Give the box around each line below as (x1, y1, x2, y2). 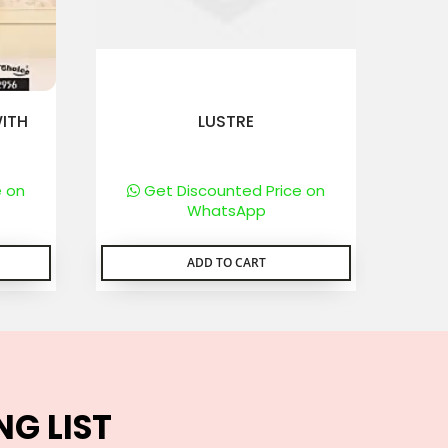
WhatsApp (186, 200, 266, 221)
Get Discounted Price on (140, 180, 325, 201)
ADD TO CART (186, 254, 266, 271)
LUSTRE (198, 110, 254, 133)
